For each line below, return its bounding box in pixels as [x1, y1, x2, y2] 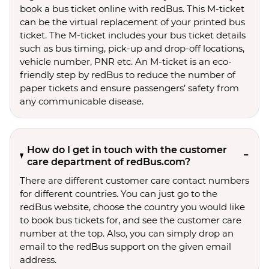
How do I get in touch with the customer [27, 144, 228, 156]
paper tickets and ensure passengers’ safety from [20, 82, 239, 94]
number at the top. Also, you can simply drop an [20, 228, 234, 239]
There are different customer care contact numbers [20, 175, 249, 186]
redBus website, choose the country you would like [20, 201, 245, 213]
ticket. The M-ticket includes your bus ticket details [20, 29, 246, 41]
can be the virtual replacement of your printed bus [20, 16, 245, 28]
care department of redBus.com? [27, 156, 191, 168]
